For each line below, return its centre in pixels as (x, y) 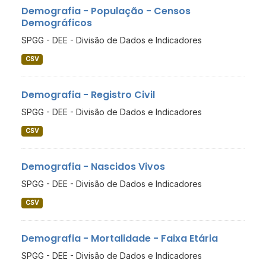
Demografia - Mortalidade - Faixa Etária (120, 239)
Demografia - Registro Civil (88, 95)
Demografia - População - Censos (106, 11)
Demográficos (57, 23)
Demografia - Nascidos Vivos (93, 167)
